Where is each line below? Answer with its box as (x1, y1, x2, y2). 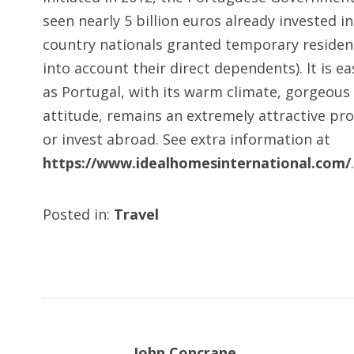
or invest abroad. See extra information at (42, 130, 330, 149)
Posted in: (42, 205, 114, 224)
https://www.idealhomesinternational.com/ (42, 153, 351, 172)
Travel (113, 205, 159, 224)
